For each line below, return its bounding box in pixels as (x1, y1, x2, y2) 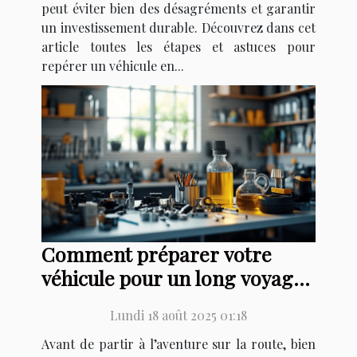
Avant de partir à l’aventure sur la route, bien (41, 335, 316, 352)
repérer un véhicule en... (41, 57, 184, 75)
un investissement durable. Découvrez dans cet (41, 19, 316, 37)
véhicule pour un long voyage (41, 264, 304, 291)
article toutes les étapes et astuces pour (41, 38, 316, 56)
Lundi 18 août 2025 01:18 (110, 306, 247, 324)
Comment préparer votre (41, 240, 272, 267)
